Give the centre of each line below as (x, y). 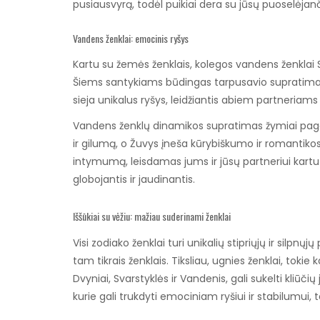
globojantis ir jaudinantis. (134, 180)
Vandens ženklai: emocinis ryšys (131, 38)
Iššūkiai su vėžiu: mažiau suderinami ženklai (152, 216)
